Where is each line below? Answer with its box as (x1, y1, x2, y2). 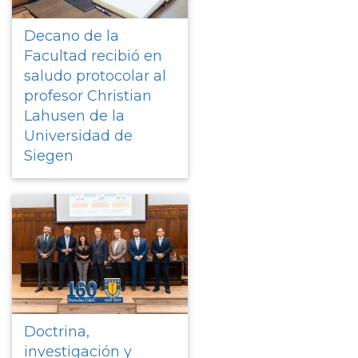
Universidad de (24, 126, 133, 145)
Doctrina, (24, 322, 89, 340)
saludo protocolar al (24, 66, 166, 85)
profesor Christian (24, 86, 152, 105)
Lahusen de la (24, 106, 125, 125)
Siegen (24, 146, 74, 165)
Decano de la (24, 26, 119, 45)
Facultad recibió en (24, 46, 162, 65)
